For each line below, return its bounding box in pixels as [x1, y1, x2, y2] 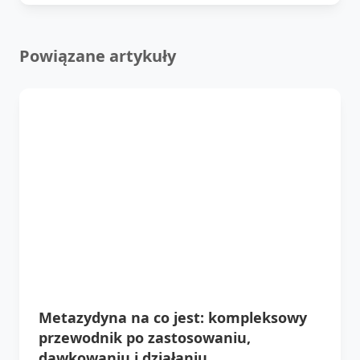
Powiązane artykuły [19, 44, 176, 67]
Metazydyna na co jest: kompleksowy [39, 307, 307, 327]
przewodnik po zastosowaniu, [39, 327, 251, 347]
